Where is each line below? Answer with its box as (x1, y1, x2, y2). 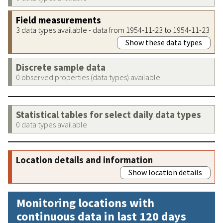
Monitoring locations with (16, 195, 154, 211)
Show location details (128, 167, 202, 177)
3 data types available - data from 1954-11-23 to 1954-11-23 (16, 24, 210, 35)
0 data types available (16, 119, 87, 129)
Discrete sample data (16, 61, 106, 73)
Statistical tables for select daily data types (16, 109, 201, 120)
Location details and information (16, 154, 153, 166)
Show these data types (125, 37, 202, 47)
